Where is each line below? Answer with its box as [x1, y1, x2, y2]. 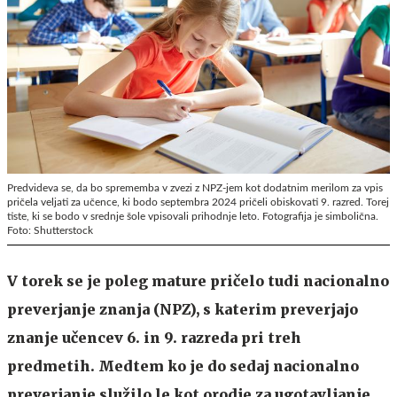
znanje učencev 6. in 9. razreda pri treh [7, 328, 301, 346]
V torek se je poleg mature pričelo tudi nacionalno [7, 271, 389, 290]
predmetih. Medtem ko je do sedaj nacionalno [7, 356, 359, 375]
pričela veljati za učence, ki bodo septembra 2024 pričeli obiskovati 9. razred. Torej [7, 196, 389, 207]
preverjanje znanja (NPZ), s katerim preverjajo [7, 300, 358, 318]
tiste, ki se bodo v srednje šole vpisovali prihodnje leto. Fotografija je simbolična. [7, 210, 378, 222]
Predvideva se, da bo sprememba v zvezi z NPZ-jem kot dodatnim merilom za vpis [7, 182, 383, 193]
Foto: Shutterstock [7, 224, 93, 236]
